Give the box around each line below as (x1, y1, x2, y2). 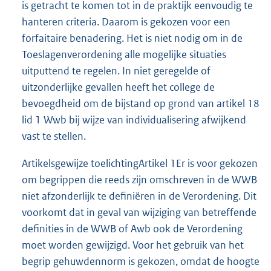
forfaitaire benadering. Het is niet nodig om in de (22, 31, 243, 45)
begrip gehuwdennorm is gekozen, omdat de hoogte (22, 254, 260, 268)
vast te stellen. (22, 129, 86, 143)
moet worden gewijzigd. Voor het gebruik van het (22, 238, 244, 252)
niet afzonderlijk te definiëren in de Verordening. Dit (22, 189, 256, 203)
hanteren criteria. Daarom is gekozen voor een (22, 15, 230, 28)
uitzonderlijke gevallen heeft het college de (22, 80, 215, 94)
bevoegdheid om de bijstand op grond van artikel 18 (22, 96, 260, 110)
